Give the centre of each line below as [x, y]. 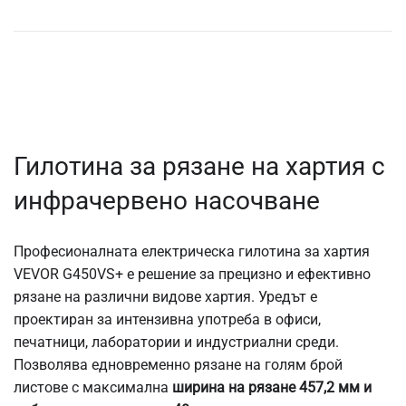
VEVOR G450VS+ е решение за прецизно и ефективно [192, 274]
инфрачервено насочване [167, 200]
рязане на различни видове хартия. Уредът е [165, 296]
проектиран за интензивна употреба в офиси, [167, 319]
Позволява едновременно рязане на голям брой [178, 364]
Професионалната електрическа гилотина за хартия [192, 251]
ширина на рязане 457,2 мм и [272, 387]
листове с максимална [93, 387]
